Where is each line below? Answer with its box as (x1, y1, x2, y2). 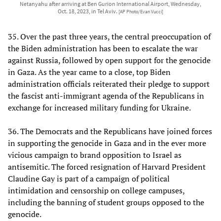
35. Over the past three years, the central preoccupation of (8, 31, 211, 42)
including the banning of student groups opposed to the (8, 197, 204, 208)
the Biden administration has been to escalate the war (8, 43, 198, 54)
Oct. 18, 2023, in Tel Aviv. (58, 7, 118, 15)
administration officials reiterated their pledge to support (8, 78, 210, 90)
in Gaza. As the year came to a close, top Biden (8, 67, 171, 78)
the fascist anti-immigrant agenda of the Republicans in (8, 90, 204, 102)
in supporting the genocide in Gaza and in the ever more (8, 138, 206, 149)
